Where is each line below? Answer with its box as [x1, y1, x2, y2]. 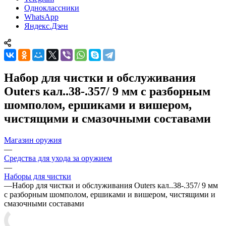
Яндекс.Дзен [24, 22, 68, 30]
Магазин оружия [4, 135, 62, 144]
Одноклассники [24, 4, 79, 12]
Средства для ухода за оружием [4, 153, 112, 162]
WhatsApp [24, 13, 59, 21]
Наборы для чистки [4, 172, 71, 181]
